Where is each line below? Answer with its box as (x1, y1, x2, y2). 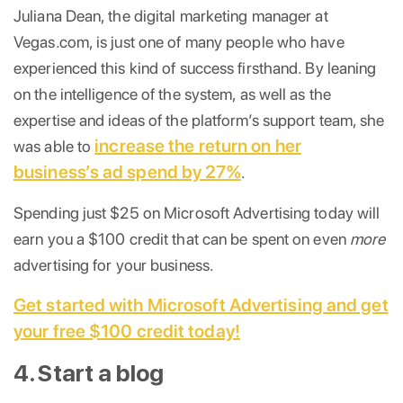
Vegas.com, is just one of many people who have (13, 31, 345, 51)
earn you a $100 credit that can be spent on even (13, 228, 350, 248)
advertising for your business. (13, 255, 215, 274)
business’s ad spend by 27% (13, 160, 241, 183)
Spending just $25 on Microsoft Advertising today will (13, 202, 381, 222)
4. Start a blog (13, 358, 164, 387)
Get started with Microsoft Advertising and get (13, 293, 389, 316)
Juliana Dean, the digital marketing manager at (13, 5, 328, 25)
